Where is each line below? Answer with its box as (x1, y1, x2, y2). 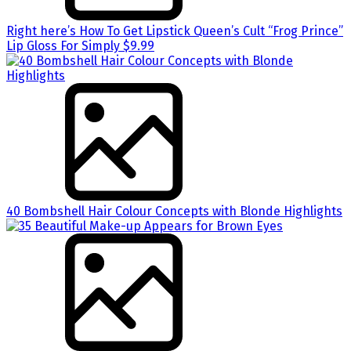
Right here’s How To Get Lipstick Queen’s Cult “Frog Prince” (6, 23, 343, 38)
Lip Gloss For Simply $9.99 (6, 38, 154, 53)
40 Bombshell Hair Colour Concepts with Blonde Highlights (6, 203, 342, 219)
